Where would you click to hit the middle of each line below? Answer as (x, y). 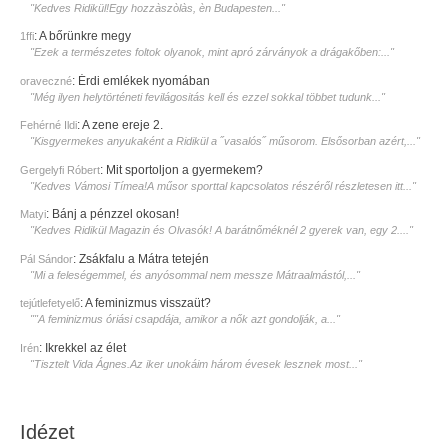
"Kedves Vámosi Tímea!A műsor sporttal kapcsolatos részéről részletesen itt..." (223, 185)
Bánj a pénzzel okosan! (115, 214)
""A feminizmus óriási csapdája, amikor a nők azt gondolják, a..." (185, 319)
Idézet (47, 432)
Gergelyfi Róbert (60, 169)
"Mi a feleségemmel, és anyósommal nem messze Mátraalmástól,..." (195, 274)
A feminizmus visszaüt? (148, 303)
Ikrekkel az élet (85, 347)
